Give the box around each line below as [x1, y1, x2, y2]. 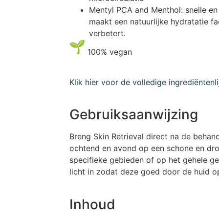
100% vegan [85, 46, 132, 57]
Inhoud [69, 196, 115, 213]
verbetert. [89, 28, 126, 38]
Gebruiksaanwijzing [69, 106, 198, 123]
